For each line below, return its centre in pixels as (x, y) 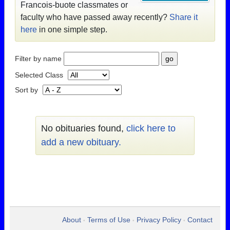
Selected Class (40, 75)
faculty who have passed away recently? (95, 17)
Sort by (27, 90)
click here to (151, 128)
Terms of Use (109, 220)
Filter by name (39, 59)
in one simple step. (72, 30)
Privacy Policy (159, 220)
